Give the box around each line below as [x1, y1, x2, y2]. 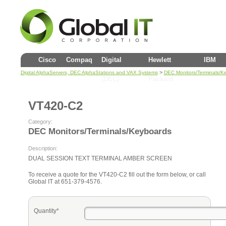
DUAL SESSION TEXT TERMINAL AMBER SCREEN [28, 155, 172, 162]
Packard [148, 75, 174, 83]
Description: [28, 145, 58, 151]
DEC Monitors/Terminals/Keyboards [28, 127, 172, 136]
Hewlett [148, 56, 171, 64]
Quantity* [33, 207, 59, 214]
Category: [28, 119, 52, 125]
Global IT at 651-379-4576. [28, 178, 102, 185]
